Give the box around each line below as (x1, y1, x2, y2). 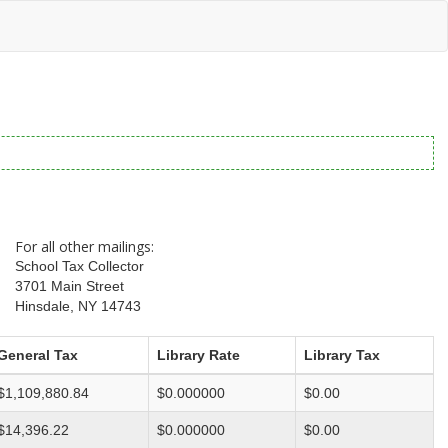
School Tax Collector (15, 258, 145, 275)
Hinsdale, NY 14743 (15, 298, 142, 315)
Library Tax (304, 347, 380, 364)
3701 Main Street (15, 278, 125, 295)
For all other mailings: (15, 236, 155, 256)
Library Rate (157, 347, 240, 364)
